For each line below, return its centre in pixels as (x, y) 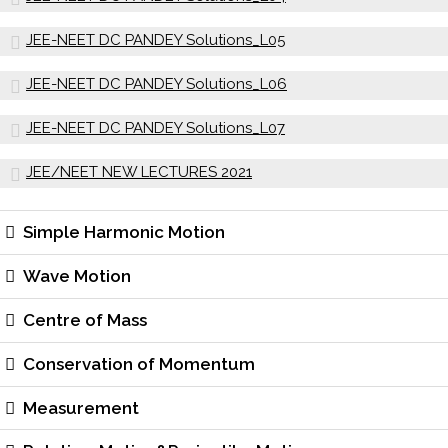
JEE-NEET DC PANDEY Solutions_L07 (155, 128)
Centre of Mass (85, 319)
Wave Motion (77, 276)
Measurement (81, 407)
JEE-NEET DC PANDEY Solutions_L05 (155, 40)
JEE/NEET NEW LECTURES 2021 (139, 172)
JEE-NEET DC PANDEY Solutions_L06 (156, 84)
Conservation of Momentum (139, 363)
